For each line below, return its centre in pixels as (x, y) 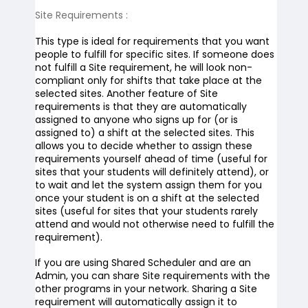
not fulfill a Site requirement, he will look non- (143, 67)
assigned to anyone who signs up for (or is (136, 120)
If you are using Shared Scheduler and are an (143, 263)
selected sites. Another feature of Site (126, 93)
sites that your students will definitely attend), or (152, 172)
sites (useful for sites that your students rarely (146, 211)
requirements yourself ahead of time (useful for (151, 159)
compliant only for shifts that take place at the (148, 80)
